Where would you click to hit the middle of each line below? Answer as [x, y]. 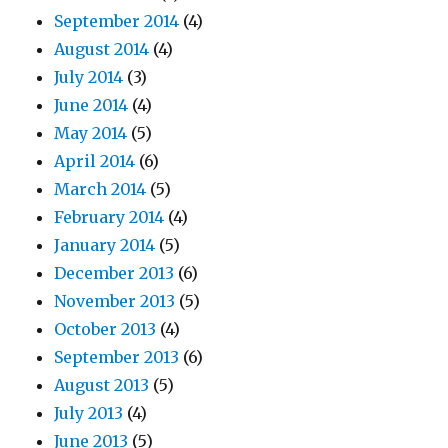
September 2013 [117, 357]
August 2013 [102, 385]
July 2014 [89, 77]
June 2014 [91, 105]
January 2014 [105, 245]
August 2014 [102, 49]
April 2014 [95, 161]
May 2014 [91, 133]
